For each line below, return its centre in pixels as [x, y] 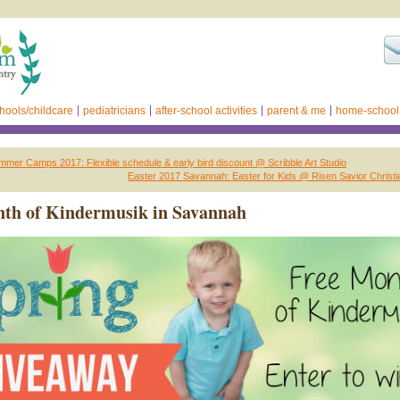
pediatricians [114, 111]
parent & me [296, 111]
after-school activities [206, 111]
